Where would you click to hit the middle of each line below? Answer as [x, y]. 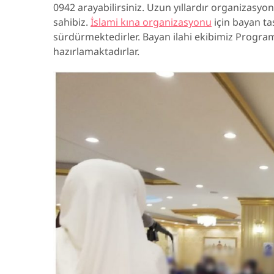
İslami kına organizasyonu [151, 22]
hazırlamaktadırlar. [96, 51]
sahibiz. [72, 22]
